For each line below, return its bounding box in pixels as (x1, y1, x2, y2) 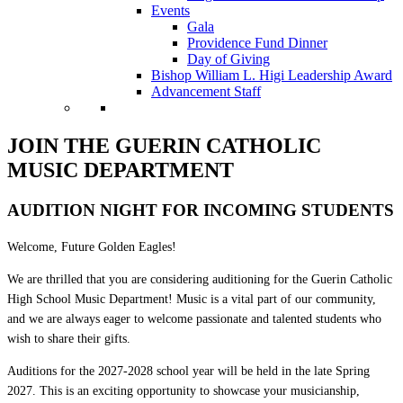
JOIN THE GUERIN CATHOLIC (7, 134, 321, 158)
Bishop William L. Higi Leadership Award (151, 67, 392, 84)
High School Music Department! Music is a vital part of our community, (7, 291, 376, 306)
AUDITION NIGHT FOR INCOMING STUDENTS (7, 201, 394, 220)
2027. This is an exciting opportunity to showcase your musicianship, (7, 383, 360, 398)
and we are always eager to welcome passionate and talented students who (7, 311, 381, 326)
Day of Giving (187, 51, 270, 67)
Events (151, 3, 190, 19)
